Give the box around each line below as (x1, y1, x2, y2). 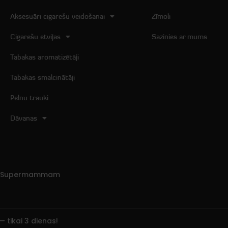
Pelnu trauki (10, 93, 48, 103)
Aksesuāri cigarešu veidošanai (10, 12, 105, 21)
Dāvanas (10, 113, 37, 123)
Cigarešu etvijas (10, 32, 61, 42)
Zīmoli (152, 12, 171, 21)
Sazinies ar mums (152, 32, 208, 42)
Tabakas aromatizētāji (10, 52, 79, 62)
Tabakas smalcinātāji (10, 73, 75, 82)
